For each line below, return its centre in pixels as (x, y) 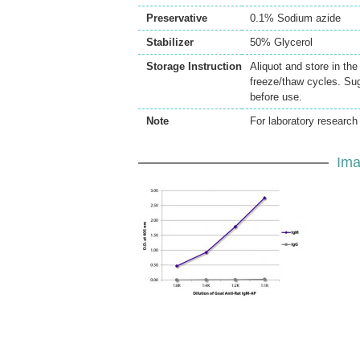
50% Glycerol (281, 42)
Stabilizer (170, 42)
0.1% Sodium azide (295, 18)
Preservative (177, 18)
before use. (276, 97)
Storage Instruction (194, 66)
